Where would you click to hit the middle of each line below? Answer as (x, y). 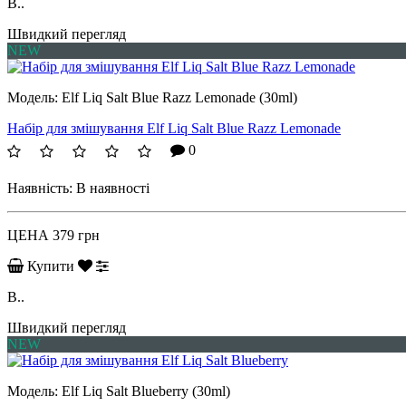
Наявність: (40, 188)
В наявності (113, 188)
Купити (51, 266)
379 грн (76, 235)
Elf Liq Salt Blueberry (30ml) (146, 391)
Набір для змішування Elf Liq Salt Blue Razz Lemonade (174, 128)
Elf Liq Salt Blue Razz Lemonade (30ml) (179, 97)
